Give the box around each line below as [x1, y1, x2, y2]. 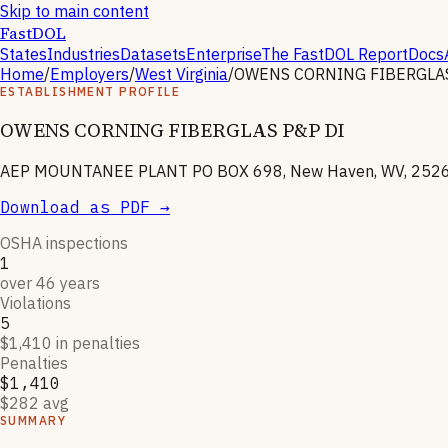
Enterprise [186, 44, 261, 64]
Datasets [120, 44, 186, 64]
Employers [50, 64, 129, 84]
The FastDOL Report [261, 44, 408, 64]
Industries [47, 44, 120, 64]
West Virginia [135, 64, 228, 84]
